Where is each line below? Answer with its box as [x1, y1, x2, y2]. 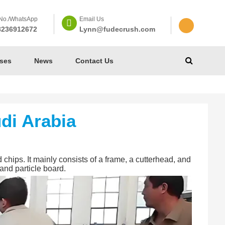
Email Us [79, 16, 104, 23]
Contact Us [75, 57, 114, 65]
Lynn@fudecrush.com [79, 25, 155, 33]
